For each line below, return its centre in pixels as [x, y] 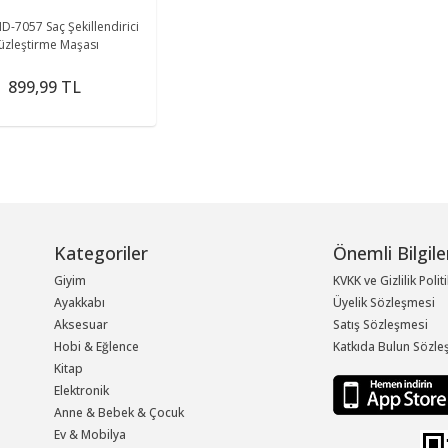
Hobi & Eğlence [96, 346]
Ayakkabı [79, 302]
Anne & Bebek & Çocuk [118, 412]
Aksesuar [80, 324]
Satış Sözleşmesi [380, 324]
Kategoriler [100, 252]
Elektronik [81, 390]
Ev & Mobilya [89, 434]
